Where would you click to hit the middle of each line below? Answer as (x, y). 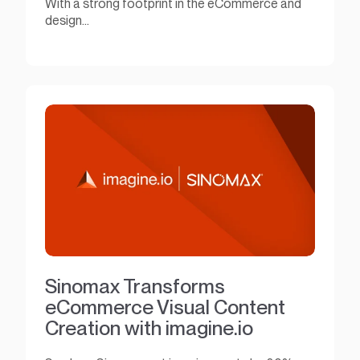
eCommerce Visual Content (165, 307)
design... (67, 21)
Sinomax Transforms (135, 286)
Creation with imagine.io (149, 327)
